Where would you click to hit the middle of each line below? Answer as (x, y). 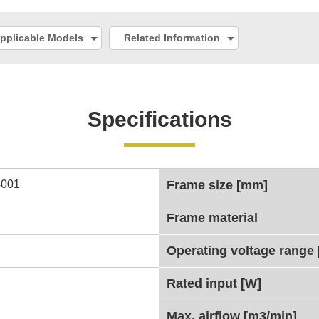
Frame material (212, 218)
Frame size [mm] (217, 185)
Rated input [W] (214, 283)
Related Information (172, 38)
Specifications (159, 119)
